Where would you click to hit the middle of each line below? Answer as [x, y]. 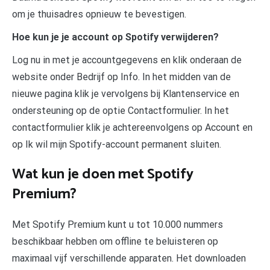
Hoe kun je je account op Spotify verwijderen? [115, 37]
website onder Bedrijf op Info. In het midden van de [121, 77]
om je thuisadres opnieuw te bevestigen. [99, 14]
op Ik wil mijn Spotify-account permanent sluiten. [117, 144]
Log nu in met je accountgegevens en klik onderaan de [127, 60]
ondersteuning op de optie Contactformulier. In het [121, 110]
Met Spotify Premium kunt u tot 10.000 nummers [118, 225]
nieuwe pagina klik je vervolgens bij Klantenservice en [126, 93]
